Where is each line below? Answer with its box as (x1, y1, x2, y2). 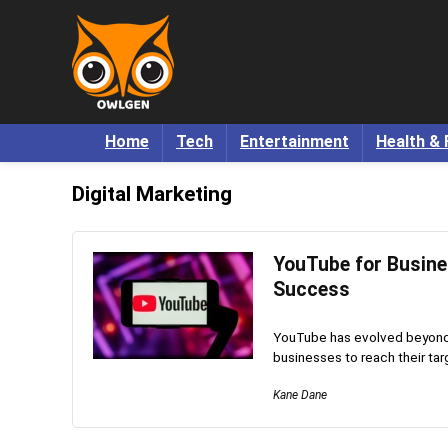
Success (273, 278, 350, 301)
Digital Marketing (72, 182, 232, 206)
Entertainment (240, 132, 349, 151)
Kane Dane (273, 387, 327, 402)
